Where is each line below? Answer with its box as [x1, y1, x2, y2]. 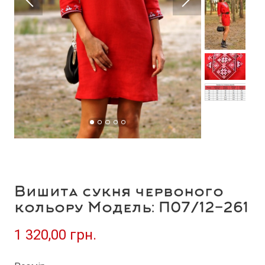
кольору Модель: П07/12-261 [14, 201, 248, 217]
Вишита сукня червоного [14, 185, 224, 201]
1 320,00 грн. [14, 227, 96, 243]
